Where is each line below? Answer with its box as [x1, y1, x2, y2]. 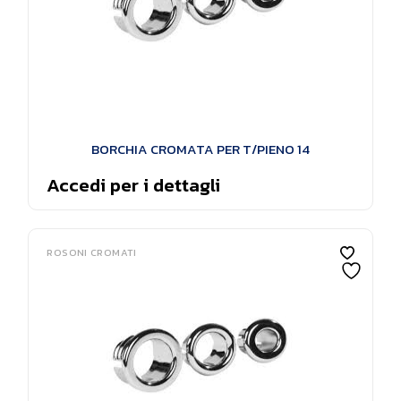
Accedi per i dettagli [47, 171, 221, 199]
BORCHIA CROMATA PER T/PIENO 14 [90, 139, 310, 159]
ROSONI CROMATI [47, 245, 137, 260]
